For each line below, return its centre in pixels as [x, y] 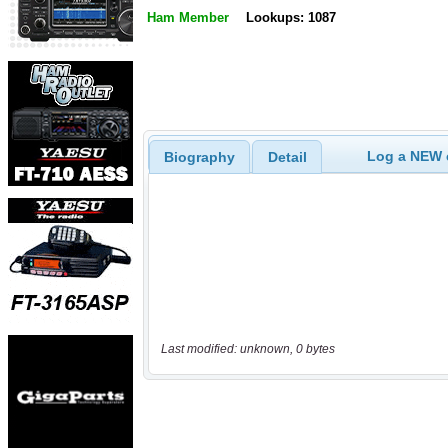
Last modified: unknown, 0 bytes [247, 349]
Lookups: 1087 [290, 18]
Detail [287, 156]
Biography [199, 156]
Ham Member [188, 18]
